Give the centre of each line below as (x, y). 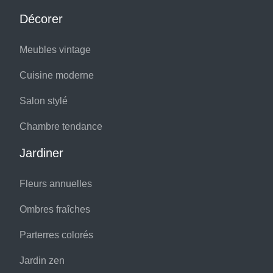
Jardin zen (42, 260)
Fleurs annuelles (56, 183)
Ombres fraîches (55, 209)
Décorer (41, 19)
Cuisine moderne (57, 75)
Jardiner (41, 153)
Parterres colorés (56, 235)
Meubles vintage (55, 49)
